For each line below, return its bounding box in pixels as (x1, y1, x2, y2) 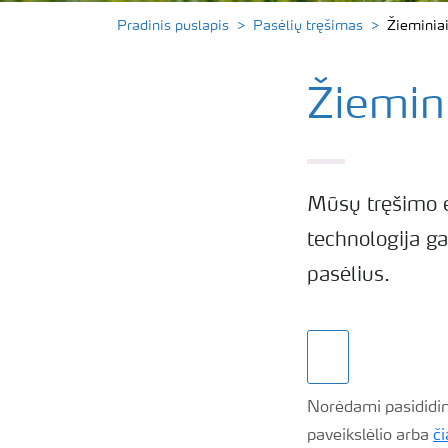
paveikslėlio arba (307, 428, 433, 444)
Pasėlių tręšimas (253, 19, 363, 33)
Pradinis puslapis (117, 19, 229, 33)
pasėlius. (307, 266, 390, 286)
